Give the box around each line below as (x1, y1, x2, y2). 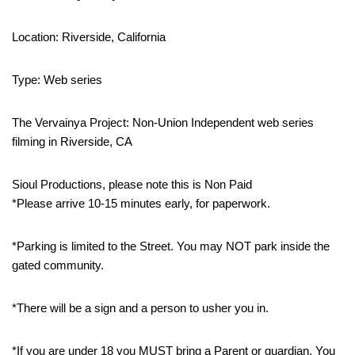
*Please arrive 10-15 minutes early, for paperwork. (12, 196, 270, 210)
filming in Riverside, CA (12, 134, 132, 148)
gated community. (12, 258, 104, 272)
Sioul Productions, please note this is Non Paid (12, 177, 252, 191)
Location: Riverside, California (12, 29, 166, 44)
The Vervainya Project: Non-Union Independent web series (12, 115, 314, 129)
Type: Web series (12, 72, 102, 86)
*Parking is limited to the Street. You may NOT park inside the (12, 239, 330, 253)
